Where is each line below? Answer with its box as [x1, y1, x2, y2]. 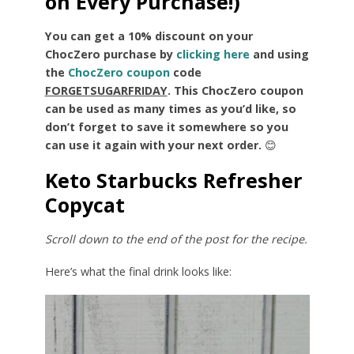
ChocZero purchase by [44, 46, 176, 62]
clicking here [175, 46, 250, 62]
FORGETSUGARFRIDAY [44, 82, 168, 98]
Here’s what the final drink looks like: [44, 263, 232, 279]
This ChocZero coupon [173, 82, 303, 98]
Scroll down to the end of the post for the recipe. [44, 231, 307, 247]
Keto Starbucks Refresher [44, 166, 303, 194]
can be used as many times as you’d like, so [44, 100, 296, 116]
